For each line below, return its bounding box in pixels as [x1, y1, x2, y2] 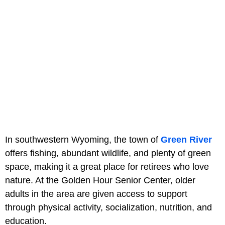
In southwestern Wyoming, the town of [5, 135, 161, 145]
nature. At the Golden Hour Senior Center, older [5, 175, 195, 186]
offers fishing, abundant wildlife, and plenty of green [5, 148, 211, 159]
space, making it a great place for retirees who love [5, 162, 209, 172]
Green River [161, 135, 212, 145]
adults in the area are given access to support [5, 189, 187, 199]
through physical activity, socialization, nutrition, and [5, 202, 212, 213]
